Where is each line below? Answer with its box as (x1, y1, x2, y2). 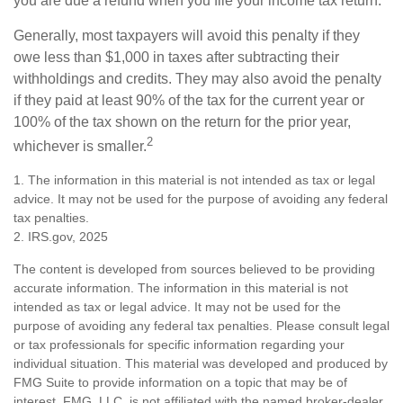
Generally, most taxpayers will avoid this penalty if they (13, 27, 360, 43)
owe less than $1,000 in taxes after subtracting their (13, 49, 339, 65)
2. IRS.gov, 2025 (13, 229, 108, 245)
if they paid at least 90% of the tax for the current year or (13, 92, 364, 108)
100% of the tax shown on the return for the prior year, (13, 113, 351, 130)
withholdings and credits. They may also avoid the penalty (13, 70, 381, 86)
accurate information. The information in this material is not (13, 281, 348, 296)
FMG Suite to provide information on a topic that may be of (13, 375, 347, 390)
